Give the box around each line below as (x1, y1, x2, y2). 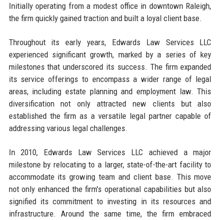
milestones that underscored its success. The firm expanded (8, 61, 212, 72)
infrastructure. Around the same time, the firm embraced (8, 208, 212, 219)
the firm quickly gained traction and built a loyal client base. (8, 13, 202, 23)
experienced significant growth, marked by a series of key (8, 49, 212, 59)
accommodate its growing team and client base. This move (8, 171, 212, 182)
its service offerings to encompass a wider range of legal (8, 74, 212, 84)
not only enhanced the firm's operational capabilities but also (8, 184, 212, 194)
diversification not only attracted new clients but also (8, 98, 212, 109)
